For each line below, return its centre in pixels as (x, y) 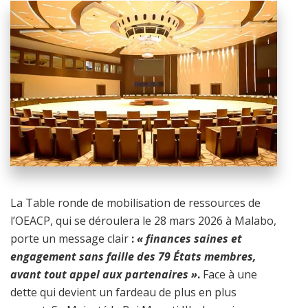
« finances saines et (189, 238)
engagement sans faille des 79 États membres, (133, 256)
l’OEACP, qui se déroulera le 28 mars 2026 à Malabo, (143, 220)
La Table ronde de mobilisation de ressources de (135, 202)
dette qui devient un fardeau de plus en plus (123, 292)
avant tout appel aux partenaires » (104, 274)
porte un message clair (71, 238)
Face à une (229, 274)
